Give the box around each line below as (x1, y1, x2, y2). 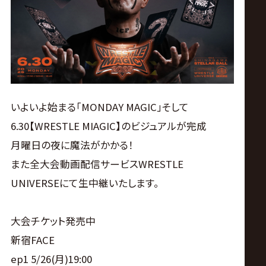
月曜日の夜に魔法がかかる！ (10, 138, 134, 153)
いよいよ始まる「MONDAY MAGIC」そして (10, 100, 189, 115)
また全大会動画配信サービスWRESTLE (10, 157, 183, 172)
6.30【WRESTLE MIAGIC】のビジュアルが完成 (10, 119, 207, 134)
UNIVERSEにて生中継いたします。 (10, 176, 159, 191)
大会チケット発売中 (10, 214, 96, 229)
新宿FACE (10, 233, 55, 248)
